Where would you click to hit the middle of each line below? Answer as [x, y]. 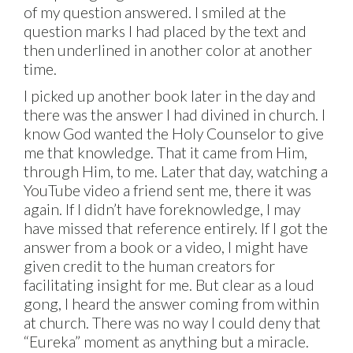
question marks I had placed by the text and [165, 32]
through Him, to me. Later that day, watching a [176, 171]
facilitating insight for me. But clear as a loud [169, 284]
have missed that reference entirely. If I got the [176, 228]
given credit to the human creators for [150, 266]
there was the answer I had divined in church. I [175, 114]
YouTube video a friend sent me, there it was [168, 190]
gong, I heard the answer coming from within [172, 303]
